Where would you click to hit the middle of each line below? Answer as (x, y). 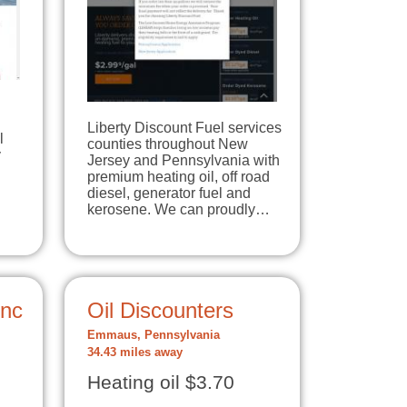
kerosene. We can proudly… (179, 209)
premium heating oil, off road (179, 176)
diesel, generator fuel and (169, 193)
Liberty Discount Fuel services (184, 127)
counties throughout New (168, 144)
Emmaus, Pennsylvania (154, 335)
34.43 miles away (135, 352)
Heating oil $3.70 (161, 382)
